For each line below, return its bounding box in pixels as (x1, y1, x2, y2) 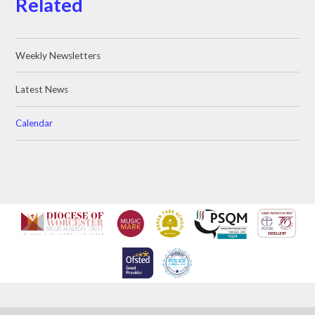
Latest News (15, 83, 69, 95)
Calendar (15, 117, 53, 129)
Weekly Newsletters (15, 49, 101, 61)
